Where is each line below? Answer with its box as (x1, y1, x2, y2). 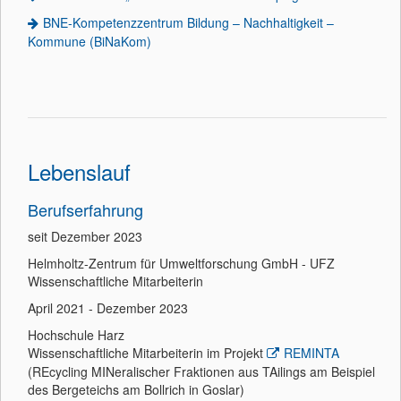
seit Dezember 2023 (28, 227, 142, 245)
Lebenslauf (28, 156, 131, 187)
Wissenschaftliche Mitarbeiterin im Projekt (28, 344, 267, 362)
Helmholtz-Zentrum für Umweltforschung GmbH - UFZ (28, 254, 335, 272)
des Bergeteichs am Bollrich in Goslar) (28, 380, 244, 398)
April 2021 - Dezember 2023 (28, 299, 188, 317)
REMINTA (284, 344, 339, 362)
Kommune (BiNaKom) (28, 32, 151, 50)
